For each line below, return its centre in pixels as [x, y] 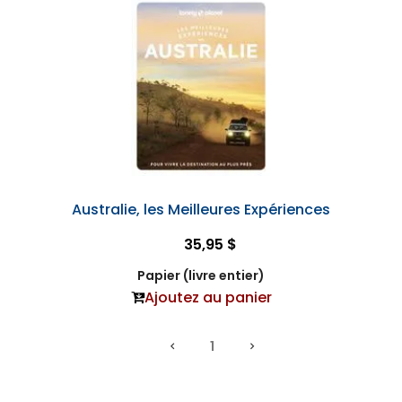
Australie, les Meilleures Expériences [201, 210]
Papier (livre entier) [201, 275]
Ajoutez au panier [208, 297]
